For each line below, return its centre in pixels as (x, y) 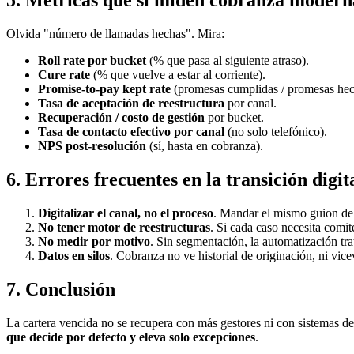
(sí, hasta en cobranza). (205, 146)
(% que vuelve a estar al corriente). (178, 75)
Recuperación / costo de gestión (121, 118)
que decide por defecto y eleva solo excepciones (131, 337)
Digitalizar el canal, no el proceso (126, 213)
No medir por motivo (94, 241)
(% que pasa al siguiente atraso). (228, 61)
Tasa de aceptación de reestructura (131, 104)
